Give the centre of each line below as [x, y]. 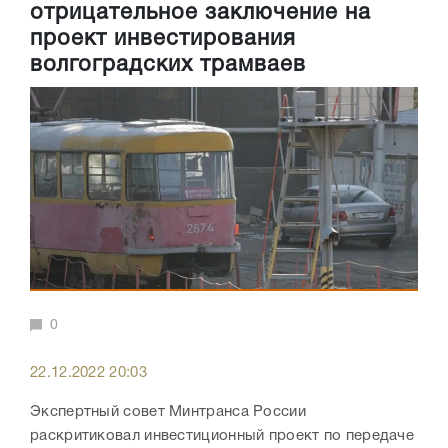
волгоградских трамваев [168, 65]
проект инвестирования [163, 39]
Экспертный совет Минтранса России [168, 412]
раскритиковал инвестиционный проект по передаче [222, 436]
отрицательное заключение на [200, 13]
